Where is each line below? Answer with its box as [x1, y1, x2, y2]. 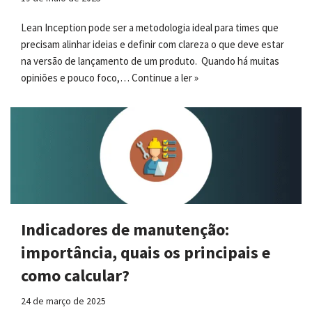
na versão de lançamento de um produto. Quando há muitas [21, 54, 279, 68]
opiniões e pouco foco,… [21, 70, 132, 84]
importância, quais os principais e [21, 242, 270, 264]
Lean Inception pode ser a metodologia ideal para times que [21, 20, 279, 34]
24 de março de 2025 [21, 295, 106, 308]
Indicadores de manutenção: [21, 219, 229, 241]
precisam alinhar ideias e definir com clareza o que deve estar [21, 37, 284, 51]
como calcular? [21, 265, 130, 287]
